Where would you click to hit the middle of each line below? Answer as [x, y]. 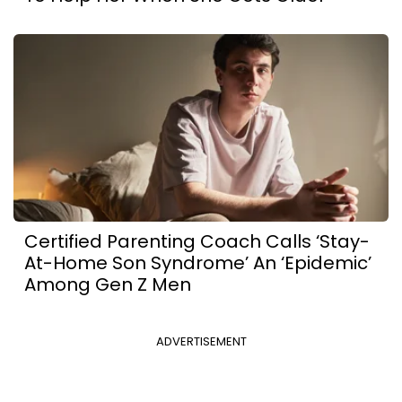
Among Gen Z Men [108, 284]
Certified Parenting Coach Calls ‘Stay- [197, 241]
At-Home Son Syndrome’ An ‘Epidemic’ [198, 262]
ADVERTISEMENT [201, 341]
